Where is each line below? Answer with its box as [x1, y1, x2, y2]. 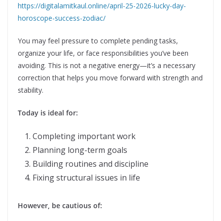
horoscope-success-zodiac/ [18, 13, 106, 23]
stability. [18, 85, 43, 95]
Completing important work [33, 130, 136, 142]
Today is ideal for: [18, 108, 78, 117]
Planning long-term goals [33, 144, 127, 155]
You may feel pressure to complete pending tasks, [18, 36, 178, 45]
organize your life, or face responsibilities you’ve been [18, 48, 188, 58]
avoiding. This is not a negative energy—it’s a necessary [18, 60, 195, 70]
